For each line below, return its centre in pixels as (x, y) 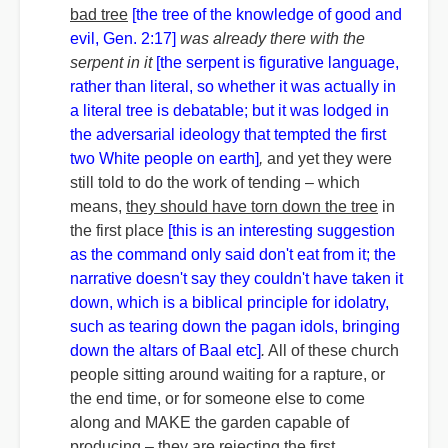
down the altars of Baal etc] (165, 350)
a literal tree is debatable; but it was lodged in (229, 110)
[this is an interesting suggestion (281, 230)
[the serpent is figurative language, (277, 62)
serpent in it (113, 62)
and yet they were (329, 158)
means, (98, 206)
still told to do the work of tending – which (215, 182)
